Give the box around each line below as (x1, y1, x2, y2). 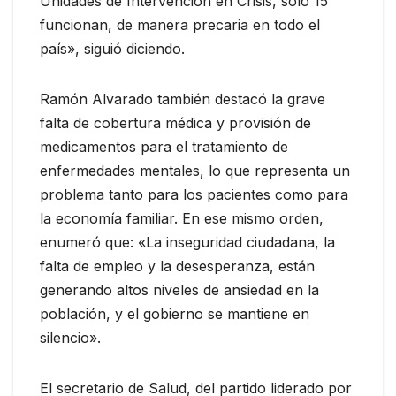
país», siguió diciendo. (40, 40, 185, 58)
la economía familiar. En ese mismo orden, (40, 209, 324, 228)
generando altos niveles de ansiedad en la (40, 281, 319, 300)
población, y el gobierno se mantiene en (40, 305, 309, 324)
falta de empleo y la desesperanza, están (40, 257, 315, 276)
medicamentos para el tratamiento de (40, 138, 288, 156)
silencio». (40, 329, 101, 347)
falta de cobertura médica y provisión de (40, 114, 311, 133)
